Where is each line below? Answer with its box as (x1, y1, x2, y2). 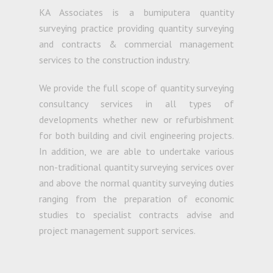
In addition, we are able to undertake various (39, 145, 234, 157)
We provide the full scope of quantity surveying (39, 82, 234, 94)
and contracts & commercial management (39, 38, 234, 50)
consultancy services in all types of (39, 97, 234, 110)
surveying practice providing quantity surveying (39, 22, 234, 34)
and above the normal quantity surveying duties (39, 177, 234, 189)
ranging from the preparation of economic (39, 193, 234, 205)
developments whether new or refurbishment (39, 113, 234, 126)
